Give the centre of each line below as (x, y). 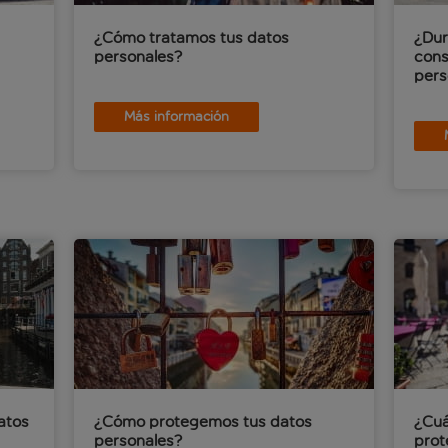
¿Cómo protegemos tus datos (203, 421)
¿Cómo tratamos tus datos (191, 37)
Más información (176, 116)
